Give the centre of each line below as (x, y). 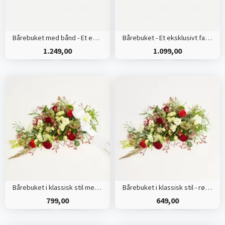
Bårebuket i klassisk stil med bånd (98, 188)
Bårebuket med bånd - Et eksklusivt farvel (96, 38)
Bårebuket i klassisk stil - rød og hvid (208, 188)
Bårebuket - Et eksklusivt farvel (208, 38)
